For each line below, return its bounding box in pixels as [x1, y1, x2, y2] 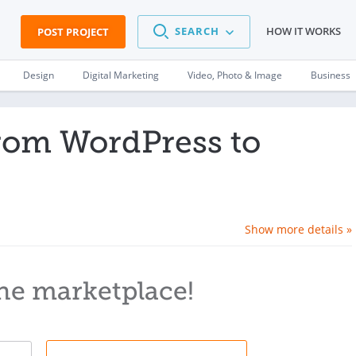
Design [23, 68, 54, 82]
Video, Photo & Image [188, 68, 282, 82]
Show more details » [245, 222, 352, 237]
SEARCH [175, 24, 219, 39]
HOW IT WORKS [266, 24, 341, 39]
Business [311, 68, 350, 82]
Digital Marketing [83, 68, 159, 82]
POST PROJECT [37, 25, 109, 39]
